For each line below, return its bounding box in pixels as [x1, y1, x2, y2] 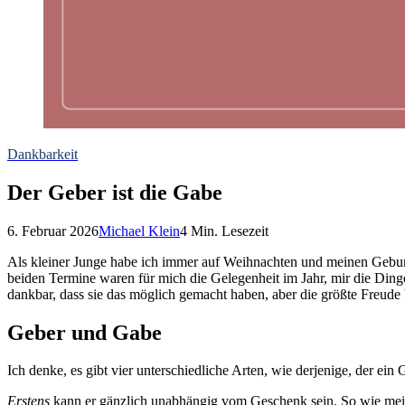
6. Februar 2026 [7, 222, 99, 239]
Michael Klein [99, 222, 180, 239]
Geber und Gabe [7, 320, 162, 344]
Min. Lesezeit [187, 222, 268, 239]
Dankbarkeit [7, 146, 78, 162]
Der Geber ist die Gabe [7, 180, 222, 204]
